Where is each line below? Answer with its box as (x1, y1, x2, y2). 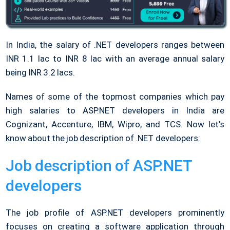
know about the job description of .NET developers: (5, 133, 200, 144)
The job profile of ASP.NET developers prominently (5, 207, 225, 218)
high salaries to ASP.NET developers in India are (5, 105, 225, 116)
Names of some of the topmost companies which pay (5, 91, 225, 102)
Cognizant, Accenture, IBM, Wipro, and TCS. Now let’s (5, 119, 225, 130)
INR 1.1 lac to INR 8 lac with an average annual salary (5, 53, 225, 64)
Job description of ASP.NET (5, 157, 192, 175)
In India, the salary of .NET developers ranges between (5, 40, 225, 50)
